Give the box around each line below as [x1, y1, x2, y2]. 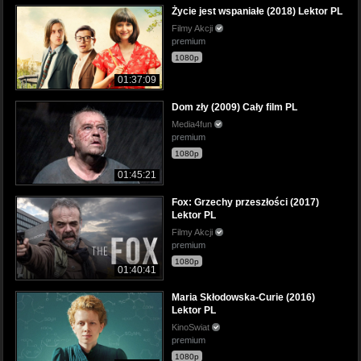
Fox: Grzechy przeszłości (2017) [172, 196, 319, 208]
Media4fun [172, 118, 214, 129]
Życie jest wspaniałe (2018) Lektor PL [172, 6, 342, 18]
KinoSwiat [172, 322, 212, 332]
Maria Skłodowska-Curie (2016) [172, 291, 315, 303]
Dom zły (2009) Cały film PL [172, 101, 297, 113]
